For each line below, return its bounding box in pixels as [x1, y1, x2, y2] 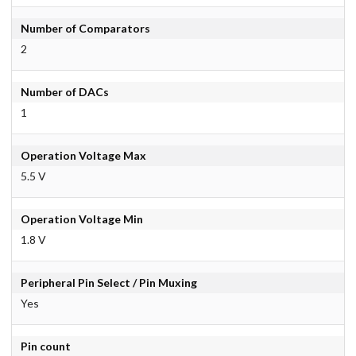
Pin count [20, 339, 71, 354]
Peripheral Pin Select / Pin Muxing [20, 276, 197, 290]
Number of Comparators [20, 21, 150, 36]
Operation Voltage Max [20, 149, 146, 163]
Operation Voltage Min [20, 212, 143, 226]
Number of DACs [20, 85, 109, 99]
